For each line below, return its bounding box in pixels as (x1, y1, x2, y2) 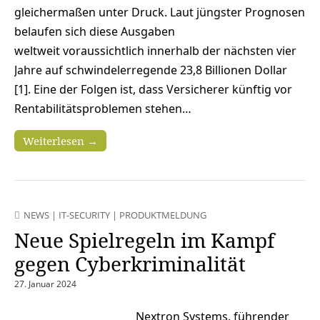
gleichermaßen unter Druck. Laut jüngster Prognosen (14, 4, 305, 20)
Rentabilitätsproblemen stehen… (14, 100, 191, 116)
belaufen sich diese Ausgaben (14, 23, 175, 39)
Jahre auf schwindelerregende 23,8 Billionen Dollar (14, 61, 287, 78)
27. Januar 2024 (14, 277, 76, 290)
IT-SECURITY (59, 208, 110, 221)
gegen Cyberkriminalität (14, 249, 246, 277)
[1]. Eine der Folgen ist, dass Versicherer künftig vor (14, 81, 292, 97)
